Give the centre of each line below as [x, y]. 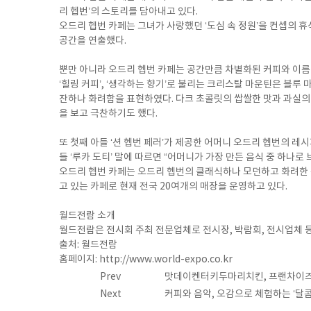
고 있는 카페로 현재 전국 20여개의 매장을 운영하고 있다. [173, 187]
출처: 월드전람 [88, 245]
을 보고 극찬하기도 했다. [108, 114]
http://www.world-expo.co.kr [166, 260]
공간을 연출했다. [93, 41]
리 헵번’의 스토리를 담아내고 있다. [128, 12]
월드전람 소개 [87, 216]
